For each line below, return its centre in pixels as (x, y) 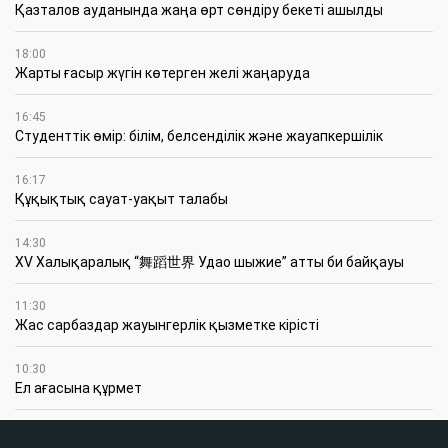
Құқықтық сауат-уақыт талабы (121, 198)
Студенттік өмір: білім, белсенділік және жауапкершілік (199, 135)
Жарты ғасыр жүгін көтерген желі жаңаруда (162, 72)
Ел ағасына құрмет (78, 387)
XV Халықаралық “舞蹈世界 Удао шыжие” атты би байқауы (209, 261)
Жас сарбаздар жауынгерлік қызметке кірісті (167, 324)
